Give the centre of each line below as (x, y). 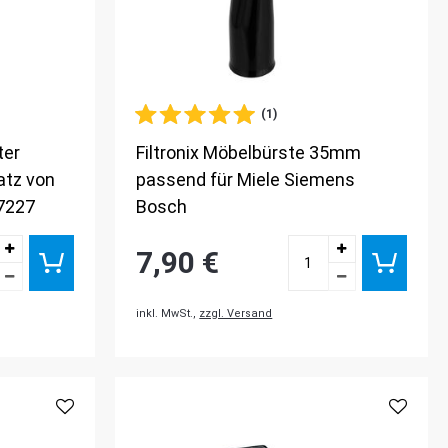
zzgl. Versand (236, 314)
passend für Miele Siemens (246, 180)
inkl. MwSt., (168, 314)
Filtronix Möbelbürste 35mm (249, 153)
